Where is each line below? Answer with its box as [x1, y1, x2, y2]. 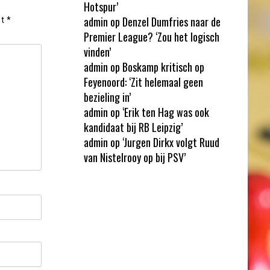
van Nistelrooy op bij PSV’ [83, 149, 186, 165]
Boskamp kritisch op [122, 58, 204, 75]
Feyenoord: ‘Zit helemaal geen [83, 74, 203, 90]
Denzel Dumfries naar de [122, 13, 221, 30]
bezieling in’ [83, 89, 131, 105]
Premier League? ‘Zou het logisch [83, 28, 219, 45]
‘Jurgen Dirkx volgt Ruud [122, 134, 219, 150]
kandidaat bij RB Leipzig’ [83, 119, 183, 135]
